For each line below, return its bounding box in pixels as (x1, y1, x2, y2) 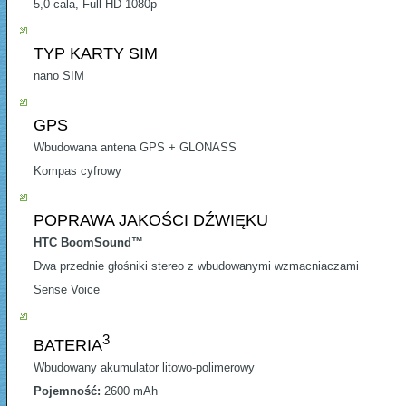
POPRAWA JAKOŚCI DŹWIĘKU (34, 211, 268, 230)
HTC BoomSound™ (34, 236, 143, 250)
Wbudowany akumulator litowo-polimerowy (34, 361, 255, 375)
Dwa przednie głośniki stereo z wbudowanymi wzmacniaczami (34, 259, 359, 274)
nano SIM (34, 69, 84, 83)
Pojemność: (34, 384, 101, 399)
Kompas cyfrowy (34, 164, 121, 179)
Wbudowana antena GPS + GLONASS (34, 140, 237, 155)
